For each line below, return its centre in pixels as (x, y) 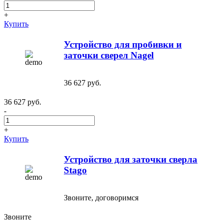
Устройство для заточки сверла (131, 159)
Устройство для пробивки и (123, 44)
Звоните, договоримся (101, 198)
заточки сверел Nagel (109, 55)
